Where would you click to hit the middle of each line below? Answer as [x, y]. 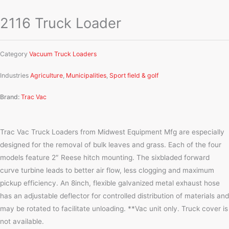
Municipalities [86, 75]
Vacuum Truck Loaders [63, 54]
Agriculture [47, 75]
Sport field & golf [134, 75]
